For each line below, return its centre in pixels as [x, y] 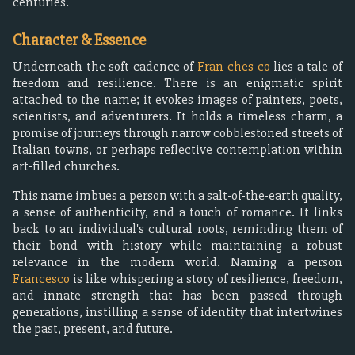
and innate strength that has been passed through [177, 295]
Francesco [41, 279]
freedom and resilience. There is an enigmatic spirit [177, 83]
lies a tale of [306, 66]
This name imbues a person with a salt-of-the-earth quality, [177, 195]
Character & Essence [79, 40]
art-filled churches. [66, 166]
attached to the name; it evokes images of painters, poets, [177, 99]
